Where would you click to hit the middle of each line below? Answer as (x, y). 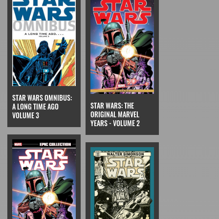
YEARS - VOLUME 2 (115, 123)
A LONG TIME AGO (35, 106)
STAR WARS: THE (112, 105)
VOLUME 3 (26, 115)
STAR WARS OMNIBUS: (42, 97)
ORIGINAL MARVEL (115, 114)
